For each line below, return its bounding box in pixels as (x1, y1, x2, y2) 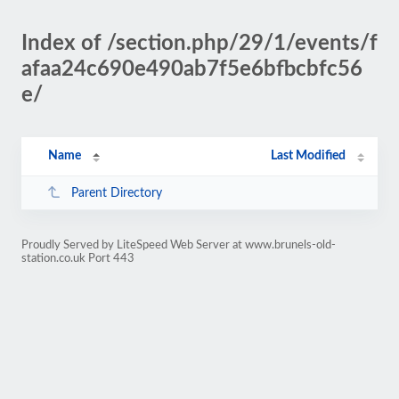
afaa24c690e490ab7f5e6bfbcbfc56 (21, 59, 362, 80)
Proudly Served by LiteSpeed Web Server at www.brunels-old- (21, 240, 336, 250)
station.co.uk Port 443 (21, 253, 134, 264)
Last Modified (271, 150, 346, 162)
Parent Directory (70, 186, 162, 199)
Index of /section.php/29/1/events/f (21, 33, 378, 54)
